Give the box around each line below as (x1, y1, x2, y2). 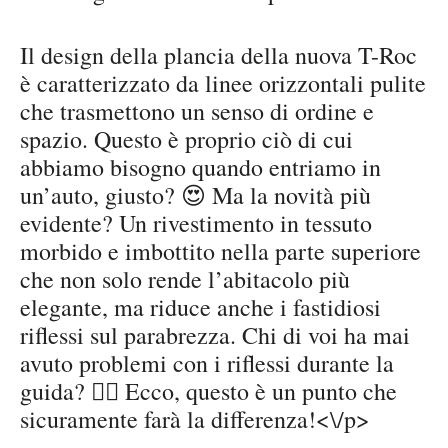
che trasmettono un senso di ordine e (20, 95, 374, 128)
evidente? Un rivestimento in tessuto (20, 207, 372, 240)
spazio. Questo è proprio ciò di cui (20, 123, 353, 156)
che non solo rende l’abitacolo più (20, 263, 350, 296)
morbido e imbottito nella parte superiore (20, 235, 421, 268)
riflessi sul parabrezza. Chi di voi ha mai (20, 319, 410, 352)
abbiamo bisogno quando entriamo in (20, 151, 381, 184)
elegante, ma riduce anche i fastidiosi (20, 291, 381, 324)
